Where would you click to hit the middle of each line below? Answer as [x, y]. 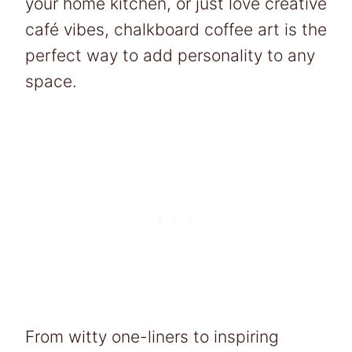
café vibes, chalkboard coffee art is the [176, 29]
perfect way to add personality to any [170, 55]
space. [51, 81]
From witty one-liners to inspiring [152, 336]
